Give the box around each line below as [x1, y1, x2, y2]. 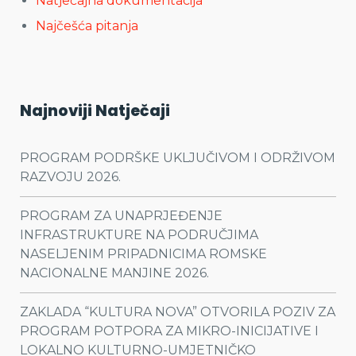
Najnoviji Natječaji [20, 100, 170, 122]
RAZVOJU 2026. [20, 169, 121, 184]
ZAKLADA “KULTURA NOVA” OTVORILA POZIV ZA [20, 304, 335, 319]
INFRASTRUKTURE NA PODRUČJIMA [20, 227, 258, 242]
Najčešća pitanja [36, 18, 138, 33]
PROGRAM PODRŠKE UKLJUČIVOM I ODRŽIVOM [20, 150, 335, 165]
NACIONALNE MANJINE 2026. [20, 265, 209, 281]
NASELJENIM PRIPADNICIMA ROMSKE [20, 246, 267, 261]
